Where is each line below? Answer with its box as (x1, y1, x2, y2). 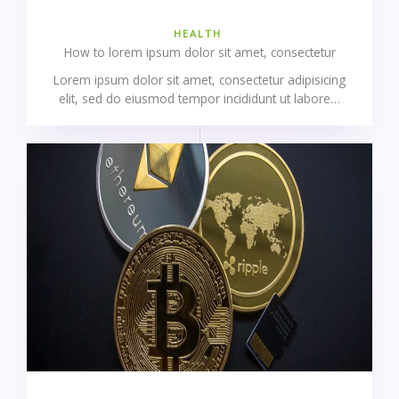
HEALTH (173, 27, 222, 41)
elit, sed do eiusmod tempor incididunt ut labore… (59, 90, 340, 108)
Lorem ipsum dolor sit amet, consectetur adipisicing (53, 71, 346, 89)
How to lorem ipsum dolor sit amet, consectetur (63, 44, 336, 61)
